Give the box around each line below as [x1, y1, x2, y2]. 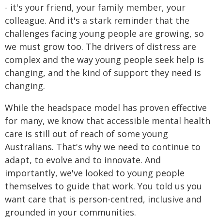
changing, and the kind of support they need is [5, 67, 201, 78]
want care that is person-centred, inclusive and [5, 193, 201, 205]
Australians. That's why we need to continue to [5, 141, 201, 153]
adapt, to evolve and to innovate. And [5, 154, 161, 166]
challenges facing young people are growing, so [5, 28, 204, 39]
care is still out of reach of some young [5, 128, 168, 139]
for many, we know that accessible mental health [5, 115, 210, 126]
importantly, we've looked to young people [5, 167, 185, 179]
